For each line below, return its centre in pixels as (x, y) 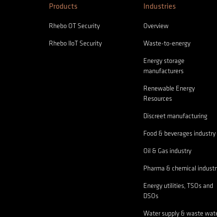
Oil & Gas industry (168, 151)
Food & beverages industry (180, 134)
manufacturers (164, 71)
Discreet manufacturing (176, 116)
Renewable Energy (169, 89)
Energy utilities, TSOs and (178, 186)
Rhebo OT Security (74, 26)
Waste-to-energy (167, 44)
